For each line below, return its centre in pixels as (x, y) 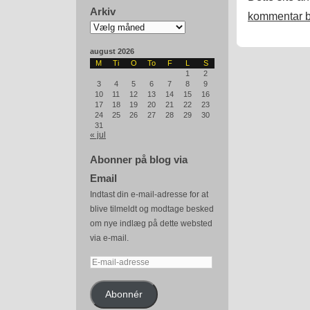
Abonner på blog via (139, 159)
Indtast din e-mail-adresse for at (149, 194)
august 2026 (112, 51)
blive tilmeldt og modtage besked (152, 209)
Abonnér (124, 294)
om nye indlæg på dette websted (151, 224)
